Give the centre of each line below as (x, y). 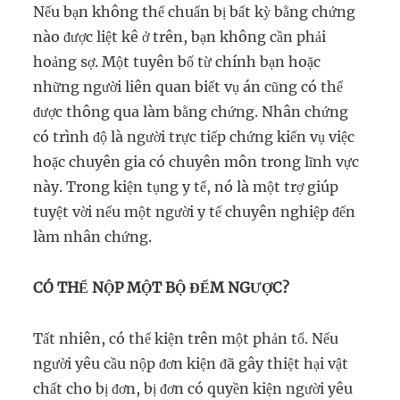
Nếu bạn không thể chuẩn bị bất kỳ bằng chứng (195, 11)
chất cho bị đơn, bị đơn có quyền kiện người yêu (193, 388)
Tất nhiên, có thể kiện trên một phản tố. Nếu (186, 338)
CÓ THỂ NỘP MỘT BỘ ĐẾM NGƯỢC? (162, 287)
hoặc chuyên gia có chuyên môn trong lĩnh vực (196, 161)
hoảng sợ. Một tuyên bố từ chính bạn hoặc (177, 61)
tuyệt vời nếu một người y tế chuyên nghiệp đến (195, 211)
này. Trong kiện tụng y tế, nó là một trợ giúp (186, 186)
